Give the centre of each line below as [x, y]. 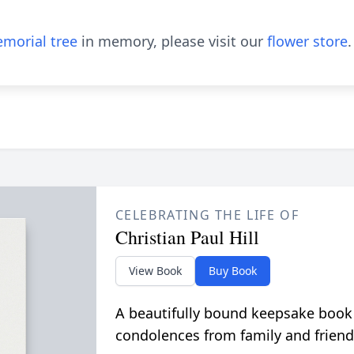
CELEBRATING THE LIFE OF [207, 215]
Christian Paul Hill [187, 237]
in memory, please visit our [172, 41]
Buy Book [232, 271]
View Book [155, 271]
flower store [307, 41]
